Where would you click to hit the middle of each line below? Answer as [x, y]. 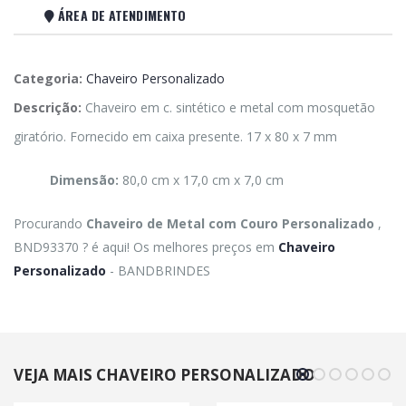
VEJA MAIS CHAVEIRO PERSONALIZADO [164, 375]
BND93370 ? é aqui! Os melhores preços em [146, 247]
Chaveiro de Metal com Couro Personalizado [232, 224]
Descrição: [48, 108]
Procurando [50, 224]
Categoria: [48, 79]
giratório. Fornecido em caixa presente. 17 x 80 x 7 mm [175, 137]
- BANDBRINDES [158, 271]
